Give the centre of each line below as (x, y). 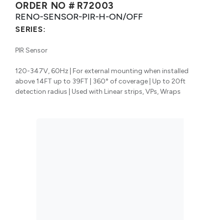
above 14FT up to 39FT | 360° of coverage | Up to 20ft (100, 81)
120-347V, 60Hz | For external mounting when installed (102, 71)
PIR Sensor (31, 50)
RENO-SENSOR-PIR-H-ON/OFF (79, 16)
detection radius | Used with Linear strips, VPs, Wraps (98, 91)
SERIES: (30, 29)
